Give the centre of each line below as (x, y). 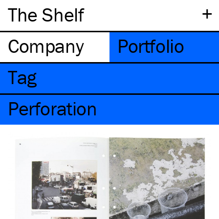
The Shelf (46, 14)
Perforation (53, 108)
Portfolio (151, 46)
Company (46, 46)
